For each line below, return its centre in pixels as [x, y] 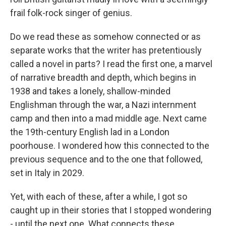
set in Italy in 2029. [47, 173]
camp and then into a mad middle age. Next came [108, 118]
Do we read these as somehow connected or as [105, 37]
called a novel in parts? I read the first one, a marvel [111, 64]
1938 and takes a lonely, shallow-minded [90, 91]
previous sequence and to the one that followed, [106, 159]
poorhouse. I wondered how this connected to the [110, 146]
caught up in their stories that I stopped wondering [111, 210]
